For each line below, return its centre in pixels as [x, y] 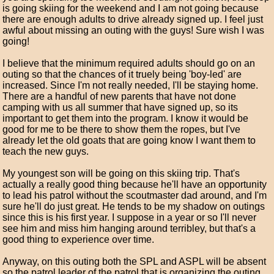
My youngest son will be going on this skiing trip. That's [121, 173]
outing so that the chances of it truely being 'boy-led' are [122, 74]
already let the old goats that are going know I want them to [129, 140]
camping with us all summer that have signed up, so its [120, 107]
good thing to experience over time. [79, 239]
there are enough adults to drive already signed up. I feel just [133, 19]
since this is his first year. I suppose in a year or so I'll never [130, 217]
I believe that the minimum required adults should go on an [129, 63]
